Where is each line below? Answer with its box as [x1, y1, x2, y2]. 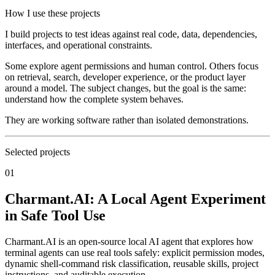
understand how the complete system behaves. [5, 93, 184, 104]
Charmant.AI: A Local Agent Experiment [5, 190, 266, 207]
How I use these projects [5, 7, 100, 18]
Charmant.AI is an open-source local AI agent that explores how [5, 236, 254, 247]
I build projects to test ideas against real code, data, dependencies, [5, 28, 257, 39]
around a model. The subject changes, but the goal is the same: [5, 82, 246, 93]
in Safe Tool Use [5, 207, 106, 223]
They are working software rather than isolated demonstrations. [5, 114, 249, 125]
